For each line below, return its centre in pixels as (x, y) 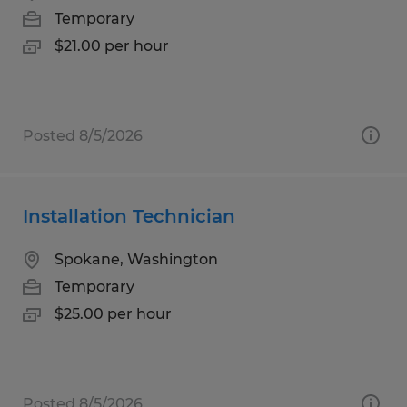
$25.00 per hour (113, 313)
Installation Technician (129, 216)
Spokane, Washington (136, 259)
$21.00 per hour (112, 45)
